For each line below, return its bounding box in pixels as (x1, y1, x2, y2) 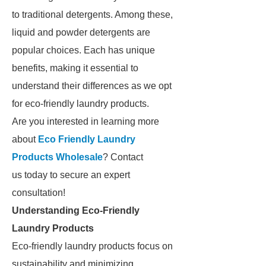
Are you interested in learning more (12, 116, 159, 126)
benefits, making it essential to (12, 63, 138, 73)
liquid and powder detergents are (12, 27, 150, 37)
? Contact (103, 152, 143, 162)
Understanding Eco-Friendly (12, 205, 140, 216)
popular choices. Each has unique (12, 45, 155, 55)
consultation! (12, 188, 65, 198)
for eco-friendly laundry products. (12, 99, 149, 109)
